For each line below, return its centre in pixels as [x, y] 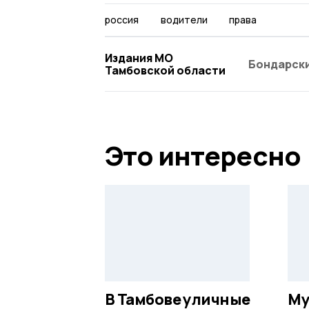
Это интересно [203, 155]
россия [122, 19]
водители [184, 19]
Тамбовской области [165, 70]
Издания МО [139, 58]
